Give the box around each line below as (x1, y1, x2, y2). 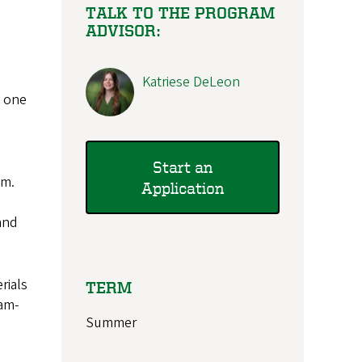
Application (141, 178, 224, 197)
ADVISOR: (86, 21, 161, 40)
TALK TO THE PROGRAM (86, 3, 275, 23)
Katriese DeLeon (142, 72, 240, 93)
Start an (153, 157, 213, 176)
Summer (86, 313, 137, 334)
